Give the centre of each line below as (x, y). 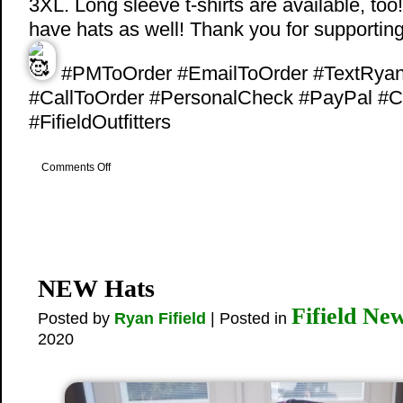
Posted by (76, 318)
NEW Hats (96, 288)
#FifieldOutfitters (100, 122)
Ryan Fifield (160, 318)
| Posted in (249, 318)
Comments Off (76, 167)
